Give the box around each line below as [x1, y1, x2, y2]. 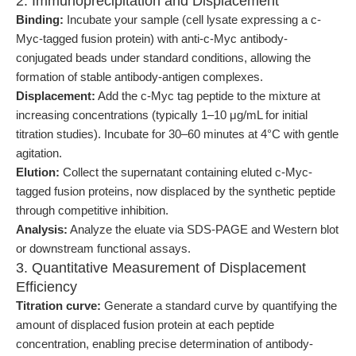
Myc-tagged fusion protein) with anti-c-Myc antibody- [16, 32, 288, 45]
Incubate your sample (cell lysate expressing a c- [64, 13, 321, 26]
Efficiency [16, 279, 77, 295]
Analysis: [16, 222, 68, 236]
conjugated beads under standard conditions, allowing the [16, 51, 311, 64]
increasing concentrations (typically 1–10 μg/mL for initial [16, 108, 308, 122]
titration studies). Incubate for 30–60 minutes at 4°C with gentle [16, 127, 339, 141]
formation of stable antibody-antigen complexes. [16, 70, 263, 83]
